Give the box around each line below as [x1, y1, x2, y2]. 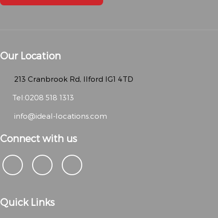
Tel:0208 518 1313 [12, 93, 74, 102]
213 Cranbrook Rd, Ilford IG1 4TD [12, 74, 133, 83]
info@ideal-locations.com [12, 111, 107, 120]
